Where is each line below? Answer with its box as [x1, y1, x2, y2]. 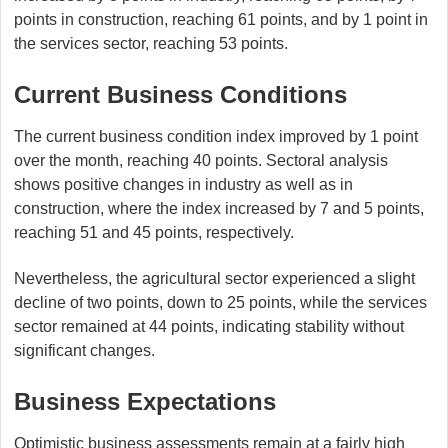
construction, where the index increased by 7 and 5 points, [14, 199, 424, 217]
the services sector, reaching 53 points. [14, 34, 288, 52]
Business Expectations [14, 387, 276, 415]
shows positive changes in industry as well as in [14, 175, 353, 193]
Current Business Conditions [14, 80, 347, 108]
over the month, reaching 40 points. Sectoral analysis [14, 151, 388, 169]
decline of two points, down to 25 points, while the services [14, 293, 427, 311]
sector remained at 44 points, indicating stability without [14, 317, 404, 335]
